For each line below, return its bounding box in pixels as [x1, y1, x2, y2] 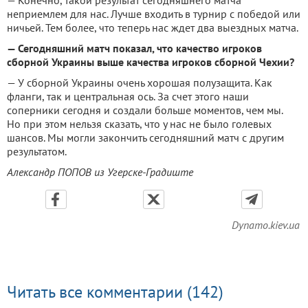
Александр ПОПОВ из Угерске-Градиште [7, 164, 193, 179]
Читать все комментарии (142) [7, 280, 223, 302]
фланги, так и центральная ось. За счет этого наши [7, 89, 249, 103]
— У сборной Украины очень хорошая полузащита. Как [7, 75, 272, 89]
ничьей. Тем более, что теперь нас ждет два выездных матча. [7, 20, 298, 34]
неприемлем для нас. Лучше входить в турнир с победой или [7, 6, 300, 21]
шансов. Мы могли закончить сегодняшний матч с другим [7, 130, 284, 144]
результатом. [7, 144, 67, 158]
